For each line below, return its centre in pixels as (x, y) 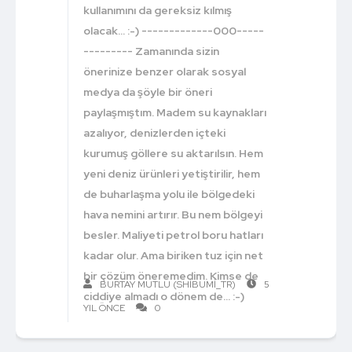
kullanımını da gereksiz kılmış (158, 10)
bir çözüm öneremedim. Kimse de (171, 275)
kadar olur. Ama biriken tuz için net (174, 255)
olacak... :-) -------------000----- (174, 30)
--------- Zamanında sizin (152, 51)
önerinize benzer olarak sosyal (165, 71)
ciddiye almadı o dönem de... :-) (164, 296)
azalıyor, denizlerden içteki (155, 132)
